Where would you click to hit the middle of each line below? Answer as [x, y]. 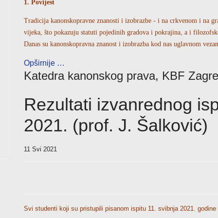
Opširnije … [44, 63]
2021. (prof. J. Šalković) [116, 125]
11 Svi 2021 [40, 149]
